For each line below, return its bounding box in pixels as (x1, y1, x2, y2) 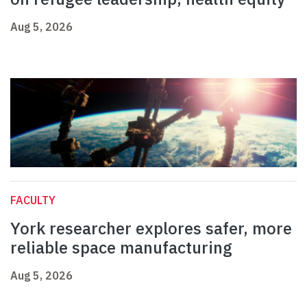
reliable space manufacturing (10, 236, 232, 259)
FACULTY (10, 193, 56, 208)
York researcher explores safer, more (10, 217, 292, 240)
